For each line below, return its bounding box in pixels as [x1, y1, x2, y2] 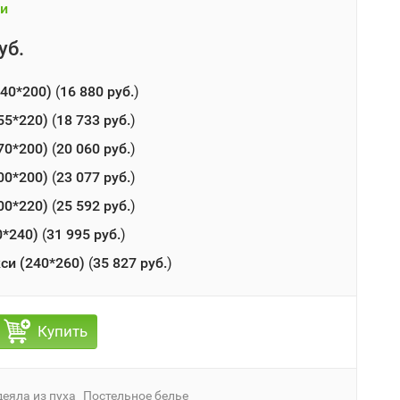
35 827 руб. [93, 254, 167, 271]
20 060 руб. [56, 140, 130, 157]
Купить [37, 322, 87, 340]
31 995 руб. [46, 226, 121, 243]
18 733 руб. [56, 112, 130, 129]
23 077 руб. [56, 169, 130, 186]
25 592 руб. [56, 197, 130, 214]
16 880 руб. [60, 83, 134, 100]
